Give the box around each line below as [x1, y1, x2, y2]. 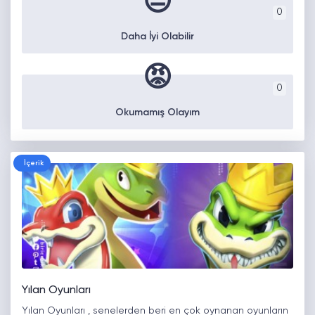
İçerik [24, 160, 44, 167]
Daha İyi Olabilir [121, 32, 194, 42]
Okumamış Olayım [115, 108, 200, 118]
